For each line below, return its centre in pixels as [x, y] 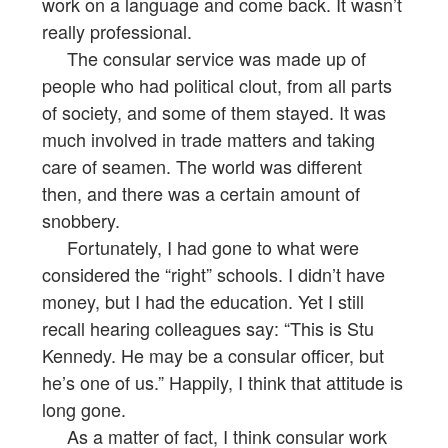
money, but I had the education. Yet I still [203, 301]
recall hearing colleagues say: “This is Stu [208, 328]
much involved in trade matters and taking [208, 139]
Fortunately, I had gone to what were [200, 247]
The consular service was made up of [204, 58]
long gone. [84, 409]
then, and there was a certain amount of [201, 193]
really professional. [117, 31]
